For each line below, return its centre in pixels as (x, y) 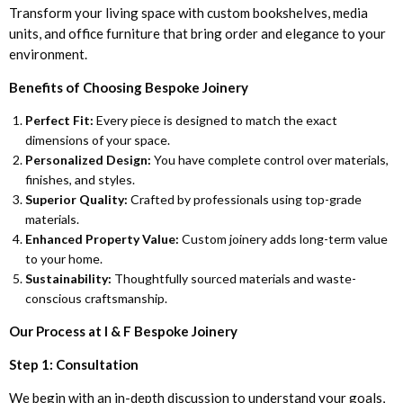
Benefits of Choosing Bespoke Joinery (129, 87)
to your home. (63, 258)
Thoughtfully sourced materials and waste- (233, 278)
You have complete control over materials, (269, 159)
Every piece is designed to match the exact (215, 120)
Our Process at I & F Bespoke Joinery (123, 331)
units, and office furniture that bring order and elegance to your (197, 33)
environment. (48, 54)
